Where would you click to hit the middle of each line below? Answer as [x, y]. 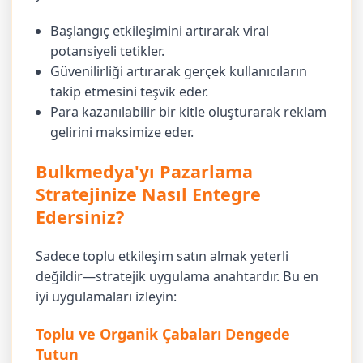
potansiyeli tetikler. [108, 51]
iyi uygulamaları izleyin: [107, 296]
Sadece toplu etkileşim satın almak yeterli [162, 256]
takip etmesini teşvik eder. [130, 92]
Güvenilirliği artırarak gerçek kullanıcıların [179, 72]
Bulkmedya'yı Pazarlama [145, 171]
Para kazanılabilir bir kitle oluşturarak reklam [189, 112]
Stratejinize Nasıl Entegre [149, 194]
